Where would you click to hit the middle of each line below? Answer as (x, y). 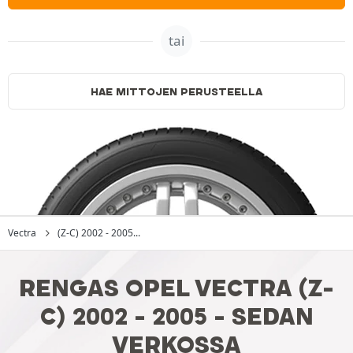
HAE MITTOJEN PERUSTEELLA (176, 91)
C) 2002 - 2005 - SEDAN (176, 316)
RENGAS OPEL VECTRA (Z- (176, 288)
